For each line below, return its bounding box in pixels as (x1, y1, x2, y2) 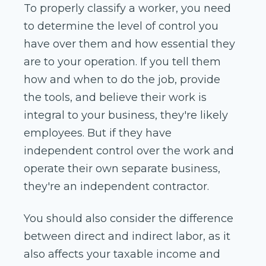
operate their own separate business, (24, 162, 220, 176)
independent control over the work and (24, 144, 234, 158)
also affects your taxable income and (24, 248, 220, 261)
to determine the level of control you (24, 20, 218, 33)
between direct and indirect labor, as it (24, 230, 230, 243)
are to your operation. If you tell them (24, 55, 221, 69)
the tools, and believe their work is (24, 91, 207, 104)
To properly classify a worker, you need (24, 2, 231, 15)
